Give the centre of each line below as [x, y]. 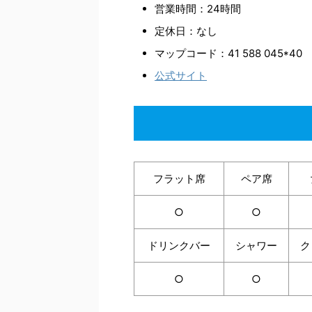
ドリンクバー [179, 245]
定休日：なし [186, 31]
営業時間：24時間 [198, 9]
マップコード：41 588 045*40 [228, 53]
